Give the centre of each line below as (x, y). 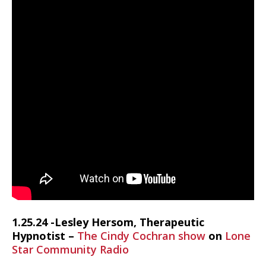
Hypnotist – (45, 236)
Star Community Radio (70, 249)
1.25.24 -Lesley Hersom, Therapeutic (108, 222)
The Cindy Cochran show (141, 236)
